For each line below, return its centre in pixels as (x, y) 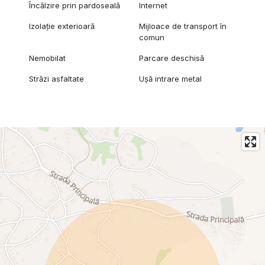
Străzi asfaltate (56, 78)
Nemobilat (47, 58)
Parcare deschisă (172, 58)
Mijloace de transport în (183, 26)
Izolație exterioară (62, 26)
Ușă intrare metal (171, 78)
